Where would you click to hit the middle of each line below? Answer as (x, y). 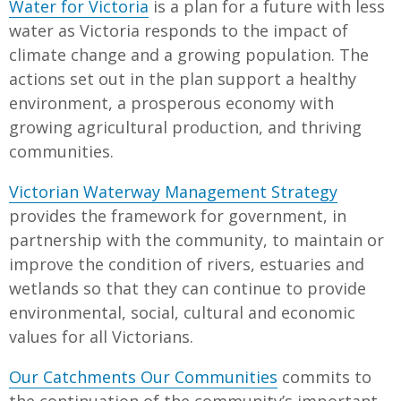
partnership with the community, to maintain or (196, 239)
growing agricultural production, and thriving (185, 127)
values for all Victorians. (101, 336)
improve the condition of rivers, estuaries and (187, 264)
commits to (324, 376)
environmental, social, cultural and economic (182, 312)
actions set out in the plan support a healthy (183, 78)
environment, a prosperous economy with (171, 102)
